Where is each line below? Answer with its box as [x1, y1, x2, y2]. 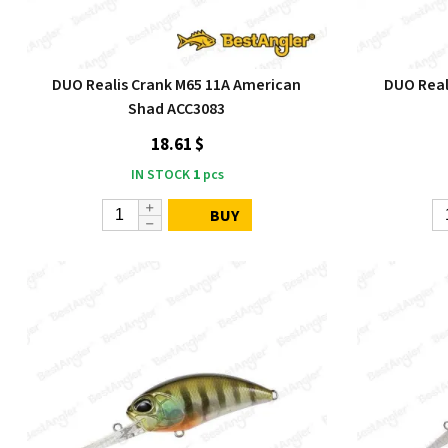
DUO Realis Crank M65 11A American [52, 74, 302, 96]
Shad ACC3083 [128, 98, 226, 120]
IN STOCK [130, 165, 190, 185]
